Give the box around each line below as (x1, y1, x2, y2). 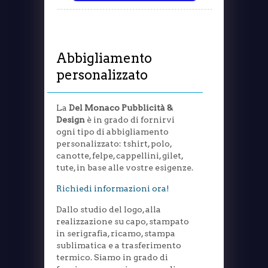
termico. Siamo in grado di (56, 252, 168, 263)
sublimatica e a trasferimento (56, 240, 181, 251)
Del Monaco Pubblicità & (69, 103, 173, 113)
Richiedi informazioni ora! (56, 184, 169, 194)
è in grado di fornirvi (85, 115, 175, 125)
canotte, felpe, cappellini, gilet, (56, 151, 183, 161)
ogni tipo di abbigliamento (56, 127, 169, 137)
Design (56, 115, 85, 125)
